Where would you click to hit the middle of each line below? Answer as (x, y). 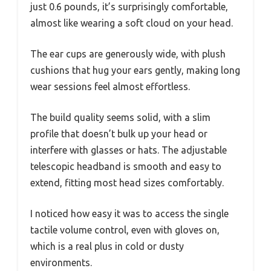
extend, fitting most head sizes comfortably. (127, 183)
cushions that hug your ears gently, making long (135, 70)
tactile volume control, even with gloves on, (125, 230)
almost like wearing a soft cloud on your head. (132, 23)
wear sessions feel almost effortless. (110, 87)
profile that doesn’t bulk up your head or (119, 134)
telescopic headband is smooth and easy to (126, 167)
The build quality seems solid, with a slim (120, 118)
